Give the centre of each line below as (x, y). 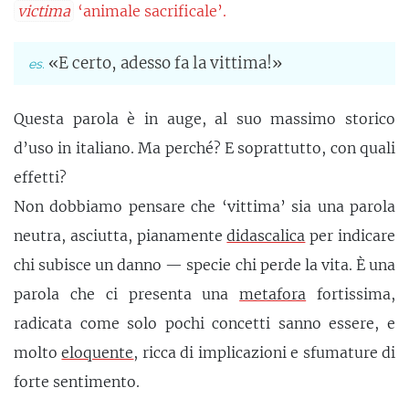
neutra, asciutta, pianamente (121, 235)
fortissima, (351, 294)
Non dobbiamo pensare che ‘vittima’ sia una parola (204, 206)
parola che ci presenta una (127, 294)
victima (44, 11)
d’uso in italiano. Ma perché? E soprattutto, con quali (204, 147)
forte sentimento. (77, 381)
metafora (273, 294)
